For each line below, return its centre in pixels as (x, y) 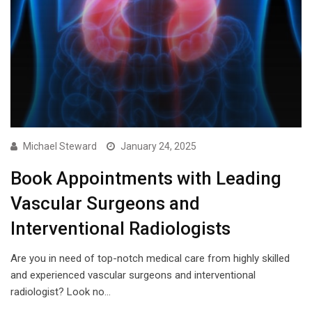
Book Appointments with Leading (146, 178)
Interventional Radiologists (120, 228)
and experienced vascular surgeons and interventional (133, 275)
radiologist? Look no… (61, 291)
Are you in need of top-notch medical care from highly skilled (150, 258)
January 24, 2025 (158, 146)
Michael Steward (60, 146)
